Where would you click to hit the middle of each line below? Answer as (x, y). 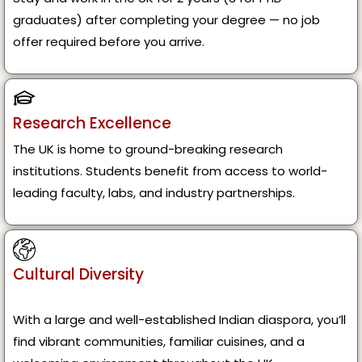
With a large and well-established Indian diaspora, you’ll (179, 320)
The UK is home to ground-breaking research (148, 149)
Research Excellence (92, 124)
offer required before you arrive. (109, 42)
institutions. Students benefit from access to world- (170, 171)
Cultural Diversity (78, 275)
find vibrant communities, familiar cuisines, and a (159, 342)
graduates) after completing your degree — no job (166, 20)
